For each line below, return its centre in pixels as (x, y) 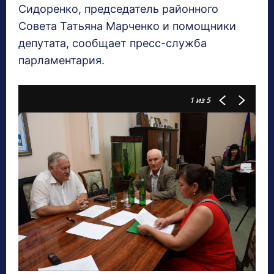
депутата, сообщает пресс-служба (113, 43)
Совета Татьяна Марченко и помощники (127, 26)
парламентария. (61, 61)
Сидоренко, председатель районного (118, 9)
